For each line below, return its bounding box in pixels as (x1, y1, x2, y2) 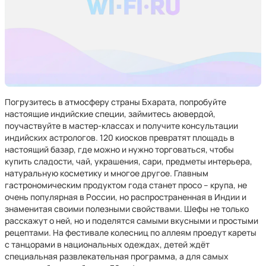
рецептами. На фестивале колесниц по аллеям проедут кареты (5, 227, 256, 238)
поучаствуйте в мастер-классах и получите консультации (5, 120, 238, 131)
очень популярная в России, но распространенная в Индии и (5, 191, 246, 202)
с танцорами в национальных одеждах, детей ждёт (5, 239, 210, 250)
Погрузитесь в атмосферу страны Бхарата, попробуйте (5, 96, 226, 107)
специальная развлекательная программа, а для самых (5, 251, 229, 262)
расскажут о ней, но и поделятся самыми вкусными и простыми (5, 215, 258, 226)
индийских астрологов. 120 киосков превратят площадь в (5, 132, 235, 143)
